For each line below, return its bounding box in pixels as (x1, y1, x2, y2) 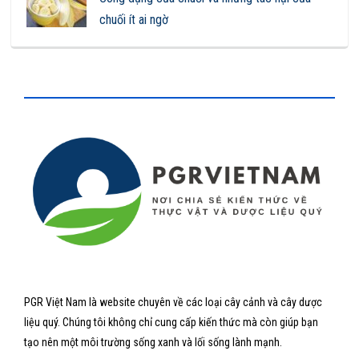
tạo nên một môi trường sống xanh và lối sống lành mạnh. (24, 336, 282, 349)
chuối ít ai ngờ (99, 12, 169, 28)
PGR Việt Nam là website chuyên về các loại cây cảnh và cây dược (24, 296, 322, 309)
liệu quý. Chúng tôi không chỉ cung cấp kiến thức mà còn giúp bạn (24, 316, 318, 329)
